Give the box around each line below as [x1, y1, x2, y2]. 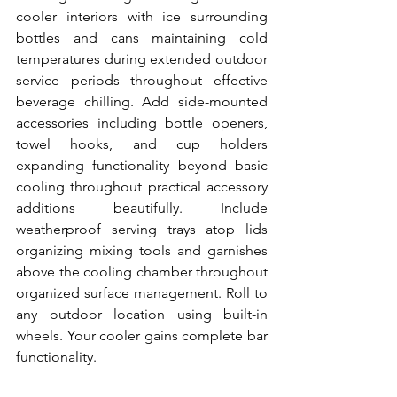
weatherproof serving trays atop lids [16, 221, 268, 237]
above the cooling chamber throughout [16, 263, 268, 280]
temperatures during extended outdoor [16, 51, 268, 67]
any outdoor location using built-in [16, 306, 268, 323]
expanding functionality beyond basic [16, 157, 268, 174]
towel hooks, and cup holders [16, 136, 268, 152]
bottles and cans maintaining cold [16, 29, 268, 46]
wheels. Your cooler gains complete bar [16, 327, 268, 344]
